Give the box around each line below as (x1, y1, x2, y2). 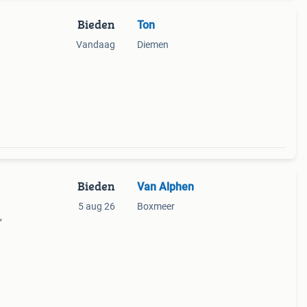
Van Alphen (136, 180, 194, 193)
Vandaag (75, 39, 115, 50)
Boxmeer (136, 201, 175, 212)
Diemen (136, 39, 169, 50)
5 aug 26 (77, 201, 115, 212)
